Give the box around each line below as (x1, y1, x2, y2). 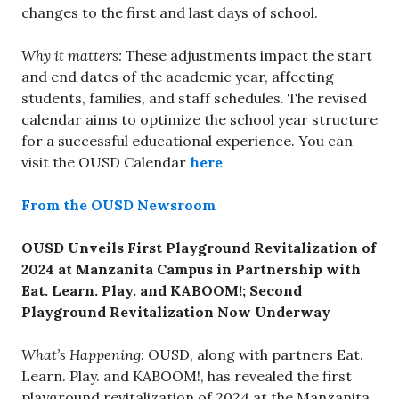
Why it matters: (21, 46, 122, 65)
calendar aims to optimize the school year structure (21, 110, 378, 129)
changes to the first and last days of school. (21, 4, 318, 22)
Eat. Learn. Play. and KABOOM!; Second (21, 281, 302, 300)
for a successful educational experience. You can (21, 132, 353, 151)
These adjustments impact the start (122, 46, 372, 65)
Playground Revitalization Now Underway (21, 303, 330, 322)
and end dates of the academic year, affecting (21, 68, 334, 86)
